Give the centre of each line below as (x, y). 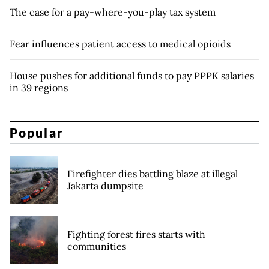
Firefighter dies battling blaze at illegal (153, 174)
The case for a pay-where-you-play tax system (113, 12)
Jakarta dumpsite (105, 186)
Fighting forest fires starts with (136, 234)
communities (97, 246)
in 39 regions (39, 87)
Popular (37, 133)
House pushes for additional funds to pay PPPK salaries (132, 75)
